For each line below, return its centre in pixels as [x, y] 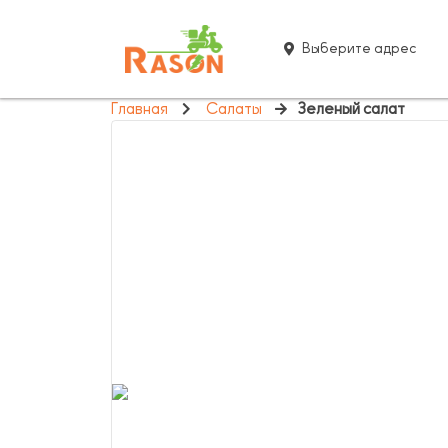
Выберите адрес [359, 48]
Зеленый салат [350, 109]
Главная [139, 109]
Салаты [233, 109]
